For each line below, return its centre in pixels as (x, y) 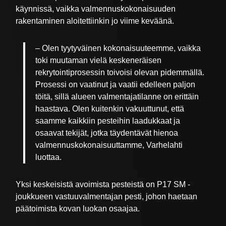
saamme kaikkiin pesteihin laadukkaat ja (108, 121)
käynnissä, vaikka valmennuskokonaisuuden (96, 9)
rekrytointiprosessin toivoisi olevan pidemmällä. (120, 73)
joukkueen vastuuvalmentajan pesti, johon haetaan (107, 197)
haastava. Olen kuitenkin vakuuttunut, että (110, 109)
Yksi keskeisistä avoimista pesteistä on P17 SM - (103, 185)
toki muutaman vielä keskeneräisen (99, 61)
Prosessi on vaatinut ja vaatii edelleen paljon (116, 85)
